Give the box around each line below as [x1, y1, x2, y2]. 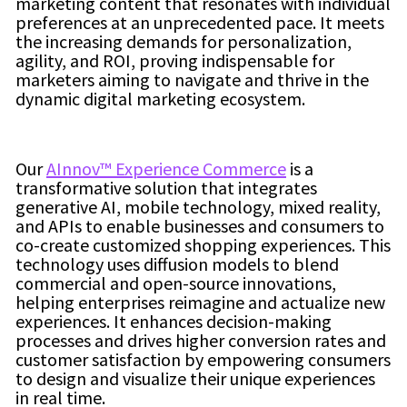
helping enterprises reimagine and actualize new [15, 291, 385, 314]
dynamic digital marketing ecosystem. [15, 87, 305, 111]
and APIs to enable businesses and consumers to [15, 214, 384, 238]
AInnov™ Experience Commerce [46, 157, 286, 181]
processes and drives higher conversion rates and [15, 329, 386, 352]
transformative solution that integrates [15, 176, 317, 200]
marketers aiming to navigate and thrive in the [15, 68, 369, 92]
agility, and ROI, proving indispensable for [15, 49, 334, 73]
